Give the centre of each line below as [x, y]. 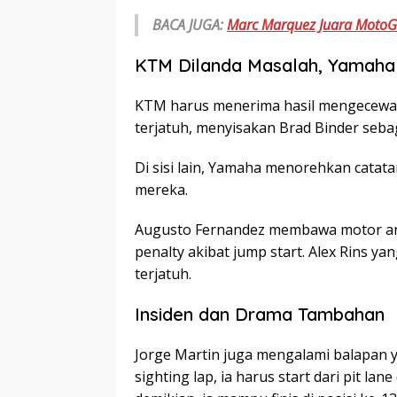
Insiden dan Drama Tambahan [260, 315]
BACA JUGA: [190, 25]
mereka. [161, 190]
